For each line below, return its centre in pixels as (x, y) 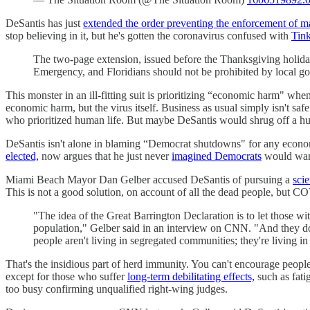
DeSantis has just (44, 23)
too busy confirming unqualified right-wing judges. (117, 289)
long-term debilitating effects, (191, 276)
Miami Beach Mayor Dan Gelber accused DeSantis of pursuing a (149, 179)
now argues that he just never (105, 156)
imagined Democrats (217, 156)
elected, (22, 156)
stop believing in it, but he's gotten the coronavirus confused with (148, 35)
